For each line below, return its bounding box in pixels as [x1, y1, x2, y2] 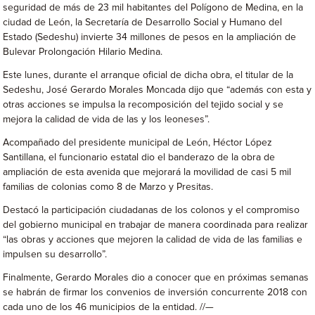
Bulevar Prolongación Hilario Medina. [3, 47, 163, 57]
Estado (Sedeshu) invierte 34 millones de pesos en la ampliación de [3, 32, 297, 42]
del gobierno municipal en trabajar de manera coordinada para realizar [3, 220, 309, 230]
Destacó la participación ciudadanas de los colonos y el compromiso [3, 205, 300, 215]
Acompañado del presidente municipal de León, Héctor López [3, 138, 273, 148]
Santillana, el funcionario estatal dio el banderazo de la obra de [3, 153, 276, 162]
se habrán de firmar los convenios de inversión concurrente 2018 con [3, 288, 308, 297]
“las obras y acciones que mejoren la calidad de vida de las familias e [3, 235, 303, 245]
